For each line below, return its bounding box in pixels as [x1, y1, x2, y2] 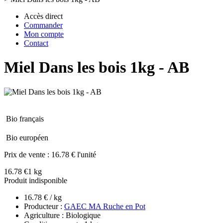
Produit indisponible [4, 176, 67, 185]
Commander [24, 21, 63, 29]
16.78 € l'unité [51, 150, 96, 159]
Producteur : [24, 202, 64, 211]
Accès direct [24, 12, 63, 20]
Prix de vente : [4, 150, 51, 159]
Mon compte [24, 30, 64, 38]
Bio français [6, 114, 44, 123]
